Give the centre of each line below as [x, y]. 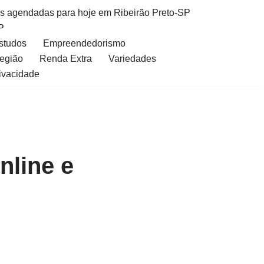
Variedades [132, 59]
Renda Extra [66, 59]
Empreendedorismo [84, 43]
